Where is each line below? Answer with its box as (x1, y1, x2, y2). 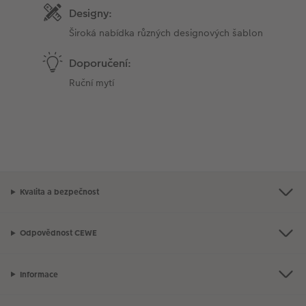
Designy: (69, 5, 113, 21)
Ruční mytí (69, 75, 115, 89)
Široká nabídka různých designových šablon (69, 25, 264, 40)
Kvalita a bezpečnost (19, 186, 99, 198)
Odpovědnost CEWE (19, 227, 97, 239)
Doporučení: (69, 55, 132, 71)
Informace (19, 268, 58, 280)
